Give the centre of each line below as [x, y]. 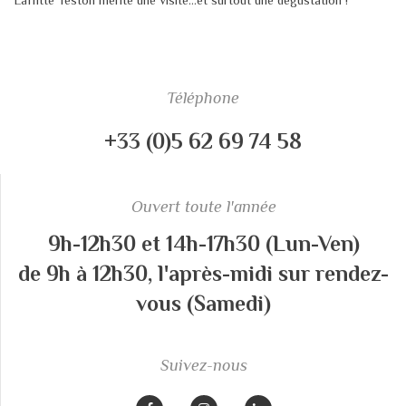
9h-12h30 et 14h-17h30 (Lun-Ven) [203, 243]
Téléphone [203, 97]
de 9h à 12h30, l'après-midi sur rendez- [203, 273]
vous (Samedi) [203, 303]
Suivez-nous [203, 365]
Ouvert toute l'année [203, 206]
